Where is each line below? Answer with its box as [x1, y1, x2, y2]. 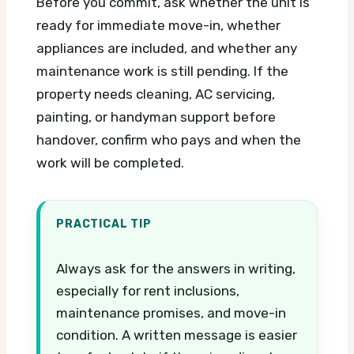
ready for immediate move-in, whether [36, 17, 281, 33]
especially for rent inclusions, [56, 282, 239, 299]
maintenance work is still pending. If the [36, 62, 288, 79]
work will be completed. [36, 154, 184, 171]
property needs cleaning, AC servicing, [36, 85, 275, 102]
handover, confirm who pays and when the [36, 131, 301, 148]
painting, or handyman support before [36, 108, 276, 125]
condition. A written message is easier [56, 326, 297, 343]
